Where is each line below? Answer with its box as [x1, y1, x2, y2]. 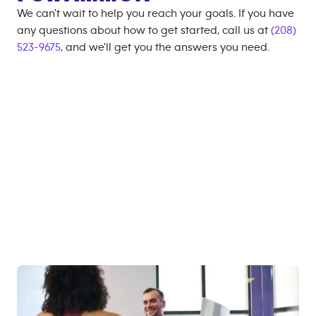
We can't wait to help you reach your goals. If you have [17, 8, 294, 19]
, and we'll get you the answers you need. [61, 42, 269, 53]
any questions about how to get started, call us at [17, 25, 271, 36]
